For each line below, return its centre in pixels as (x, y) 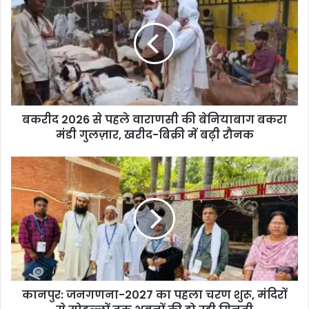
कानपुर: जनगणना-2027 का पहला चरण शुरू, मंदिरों (154, 295)
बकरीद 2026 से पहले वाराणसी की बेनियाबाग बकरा (154, 120)
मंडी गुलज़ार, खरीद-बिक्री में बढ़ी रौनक (154, 135)
